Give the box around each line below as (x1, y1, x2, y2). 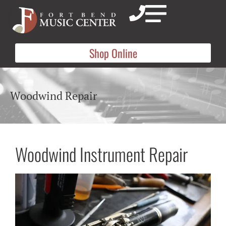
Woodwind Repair (10, 88, 97, 103)
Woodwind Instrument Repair (15, 141, 188, 167)
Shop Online (89, 45, 137, 61)
